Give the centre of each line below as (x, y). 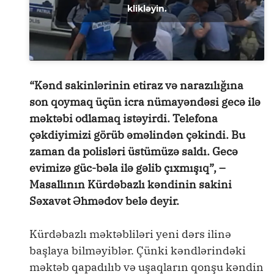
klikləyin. (147, 8)
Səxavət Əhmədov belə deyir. (104, 201)
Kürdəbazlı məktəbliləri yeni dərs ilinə (130, 234)
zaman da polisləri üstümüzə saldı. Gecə (134, 151)
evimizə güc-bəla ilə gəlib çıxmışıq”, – (128, 168)
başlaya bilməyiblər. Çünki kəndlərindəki (138, 250)
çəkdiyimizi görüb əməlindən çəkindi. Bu (137, 135)
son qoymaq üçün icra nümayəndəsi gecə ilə (145, 102)
